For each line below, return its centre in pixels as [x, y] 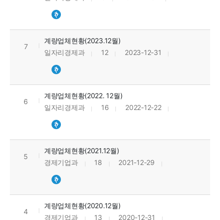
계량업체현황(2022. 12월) [83, 96]
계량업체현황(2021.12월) [82, 151]
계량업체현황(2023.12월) [82, 41]
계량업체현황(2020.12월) [82, 206]
